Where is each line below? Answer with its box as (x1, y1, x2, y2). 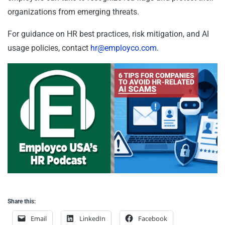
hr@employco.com (90, 43, 157, 53)
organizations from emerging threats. (8, 7, 139, 17)
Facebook (138, 213, 167, 223)
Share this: (8, 197, 36, 205)
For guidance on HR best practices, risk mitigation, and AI (8, 29, 209, 39)
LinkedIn (79, 213, 105, 223)
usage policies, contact (8, 43, 90, 53)
